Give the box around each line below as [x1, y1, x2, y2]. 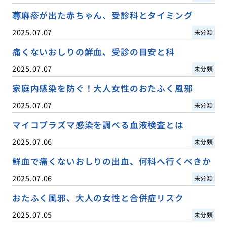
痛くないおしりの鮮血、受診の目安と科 [12, 45, 175, 58]
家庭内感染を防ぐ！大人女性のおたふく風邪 [12, 82, 193, 94]
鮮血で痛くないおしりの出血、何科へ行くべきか [12, 155, 211, 168]
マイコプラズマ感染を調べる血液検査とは [12, 119, 184, 131]
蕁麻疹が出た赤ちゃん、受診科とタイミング [12, 9, 193, 21]
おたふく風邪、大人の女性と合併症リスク [12, 192, 184, 204]
